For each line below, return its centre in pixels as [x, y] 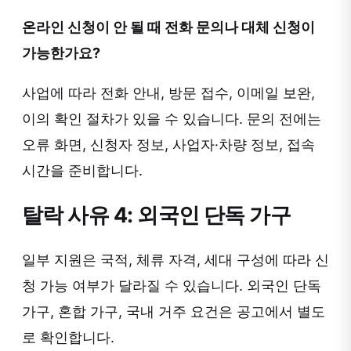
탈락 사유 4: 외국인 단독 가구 [157, 215]
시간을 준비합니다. [82, 171]
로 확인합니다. [68, 338]
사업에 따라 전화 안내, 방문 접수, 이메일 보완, [168, 93]
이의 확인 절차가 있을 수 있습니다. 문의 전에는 [172, 119]
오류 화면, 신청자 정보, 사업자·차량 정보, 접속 [168, 145]
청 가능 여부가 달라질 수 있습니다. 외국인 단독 [172, 286]
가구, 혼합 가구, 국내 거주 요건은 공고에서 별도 [174, 312]
